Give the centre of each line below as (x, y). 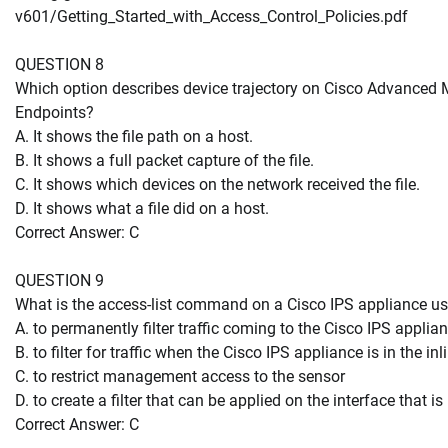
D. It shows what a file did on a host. (142, 208)
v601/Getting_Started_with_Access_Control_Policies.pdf (211, 16)
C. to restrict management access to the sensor (180, 376)
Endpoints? (54, 112)
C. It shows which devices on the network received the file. (217, 184)
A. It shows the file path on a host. (134, 136)
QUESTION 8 (59, 64)
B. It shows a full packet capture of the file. (164, 160)
